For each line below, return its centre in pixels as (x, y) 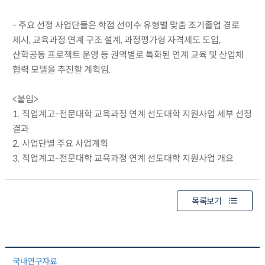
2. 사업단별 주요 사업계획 (60, 143)
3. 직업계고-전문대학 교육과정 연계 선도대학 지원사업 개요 (123, 158)
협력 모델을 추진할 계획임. (62, 69)
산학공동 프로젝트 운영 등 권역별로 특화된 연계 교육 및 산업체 (128, 54)
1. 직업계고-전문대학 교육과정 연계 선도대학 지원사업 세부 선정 (132, 114)
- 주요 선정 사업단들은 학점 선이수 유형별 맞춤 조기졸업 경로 (126, 25)
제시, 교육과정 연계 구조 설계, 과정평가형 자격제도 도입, (116, 40)
